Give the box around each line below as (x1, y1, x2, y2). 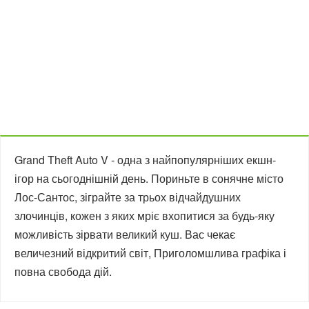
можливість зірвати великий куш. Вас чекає (14, 226, 235, 242)
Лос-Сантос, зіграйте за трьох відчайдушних (14, 189, 241, 205)
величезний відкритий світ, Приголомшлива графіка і (14, 245, 286, 261)
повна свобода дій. (14, 263, 112, 279)
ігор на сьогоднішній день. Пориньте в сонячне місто (14, 170, 283, 186)
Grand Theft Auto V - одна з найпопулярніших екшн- (14, 152, 276, 168)
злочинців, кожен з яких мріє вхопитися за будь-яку (14, 208, 275, 223)
